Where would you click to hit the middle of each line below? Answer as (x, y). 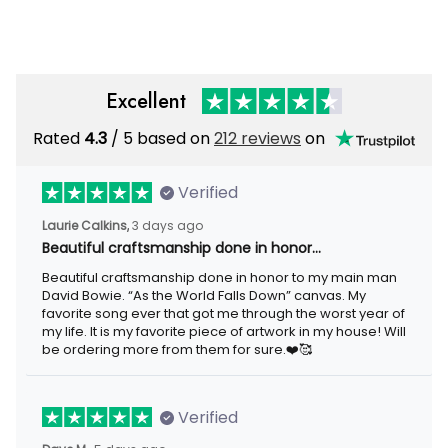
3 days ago (160, 225)
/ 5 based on (159, 139)
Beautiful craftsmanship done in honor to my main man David (219, 277)
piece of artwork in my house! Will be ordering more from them (222, 331)
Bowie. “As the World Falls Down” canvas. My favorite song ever (229, 295)
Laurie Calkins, (84, 225)
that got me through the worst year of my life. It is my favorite (220, 313)
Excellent (146, 101)
